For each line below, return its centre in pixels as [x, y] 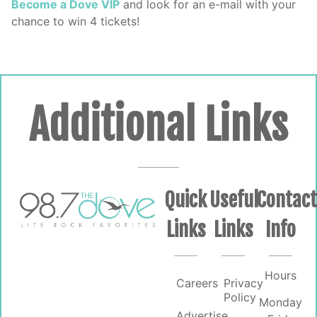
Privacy [244, 283]
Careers [197, 283]
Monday [281, 302]
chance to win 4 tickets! [75, 22]
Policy [240, 297]
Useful [234, 200]
